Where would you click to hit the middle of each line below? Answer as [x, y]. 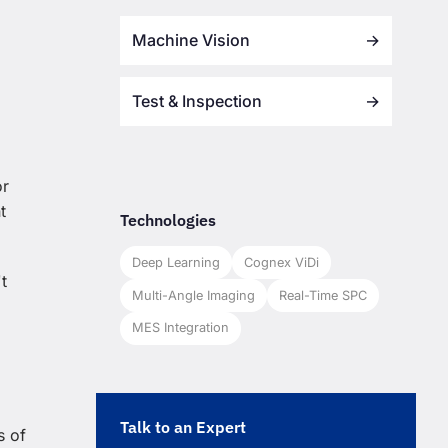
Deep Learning [176, 262]
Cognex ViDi [281, 262]
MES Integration [180, 328]
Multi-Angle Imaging [193, 295]
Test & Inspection [197, 101]
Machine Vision [191, 40]
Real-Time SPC [323, 295]
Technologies [168, 220]
